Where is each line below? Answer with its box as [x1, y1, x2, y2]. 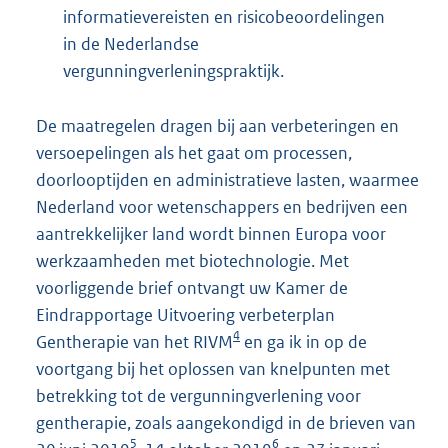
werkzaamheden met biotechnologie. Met [36, 250, 349, 273]
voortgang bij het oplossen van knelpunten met [36, 358, 390, 381]
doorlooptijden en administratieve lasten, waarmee [36, 169, 419, 192]
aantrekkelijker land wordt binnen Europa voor [36, 223, 386, 246]
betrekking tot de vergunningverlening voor [36, 385, 361, 408]
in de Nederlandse [63, 33, 199, 56]
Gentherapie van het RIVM [36, 331, 233, 354]
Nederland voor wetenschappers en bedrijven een [36, 196, 408, 219]
